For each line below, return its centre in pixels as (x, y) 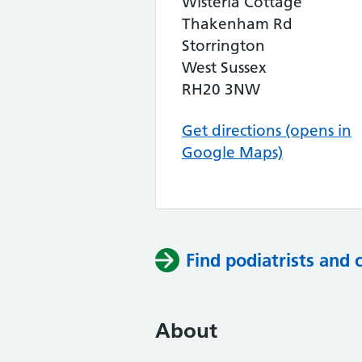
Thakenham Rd (237, 24)
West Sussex (224, 67)
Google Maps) (232, 152)
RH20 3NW (221, 89)
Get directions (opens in (267, 130)
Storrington (223, 46)
